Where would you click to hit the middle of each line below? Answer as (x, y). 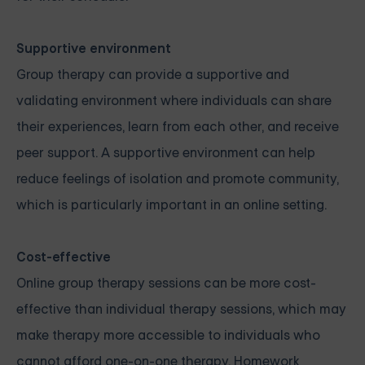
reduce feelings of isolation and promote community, (178, 179)
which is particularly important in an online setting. (172, 205)
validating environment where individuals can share (174, 101)
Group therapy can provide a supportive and (153, 75)
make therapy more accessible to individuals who (168, 336)
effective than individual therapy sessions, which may (181, 310)
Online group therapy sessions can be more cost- (166, 284)
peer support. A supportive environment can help (166, 153)
